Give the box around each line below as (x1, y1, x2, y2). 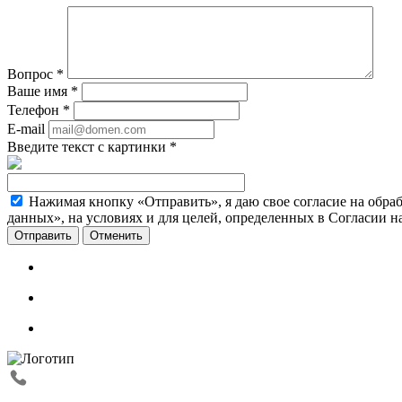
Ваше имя (7, 83, 71, 100)
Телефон (7, 102, 63, 118)
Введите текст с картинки (7, 139, 170, 155)
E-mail (7, 121, 45, 137)
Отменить (90, 229, 143, 243)
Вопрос (7, 66, 57, 83)
